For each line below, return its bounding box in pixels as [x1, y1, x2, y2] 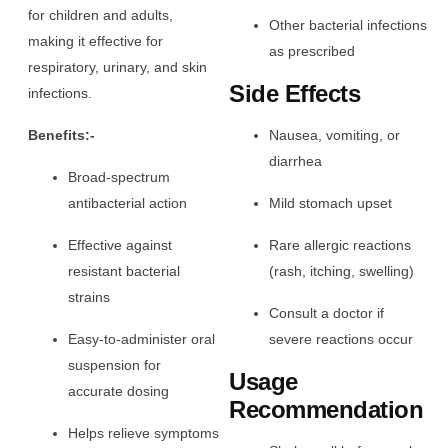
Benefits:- [28, 126, 95, 143]
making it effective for [28, 32, 163, 49]
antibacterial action [68, 194, 187, 211]
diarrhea [269, 153, 323, 170]
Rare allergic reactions [269, 237, 412, 254]
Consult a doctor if [269, 305, 385, 322]
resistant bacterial [68, 262, 180, 279]
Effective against [68, 236, 172, 253]
